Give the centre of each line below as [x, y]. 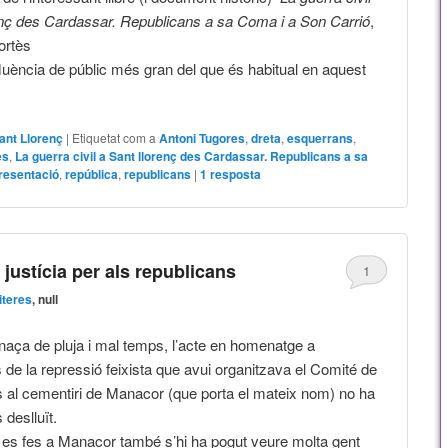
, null [45, 299]
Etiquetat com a [114, 137]
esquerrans [320, 137]
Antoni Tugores [202, 137]
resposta [234, 173]
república [92, 173]
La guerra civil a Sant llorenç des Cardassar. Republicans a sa [192, 155]
